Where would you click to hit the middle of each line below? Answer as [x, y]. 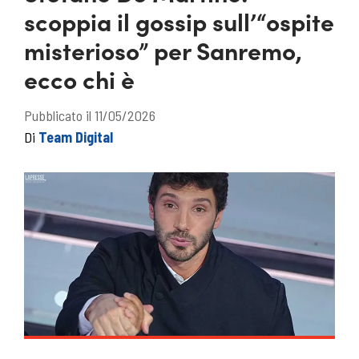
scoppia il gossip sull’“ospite [179, 21]
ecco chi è [79, 79]
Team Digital [76, 137]
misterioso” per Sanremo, [163, 50]
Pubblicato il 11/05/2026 [90, 115]
